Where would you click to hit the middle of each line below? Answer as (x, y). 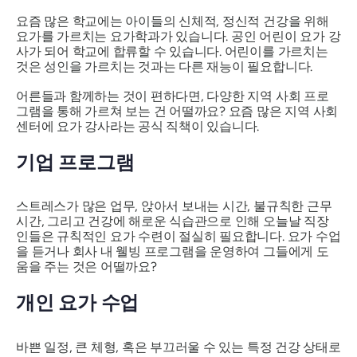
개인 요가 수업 (78, 303)
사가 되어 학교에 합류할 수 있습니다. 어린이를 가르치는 (172, 51)
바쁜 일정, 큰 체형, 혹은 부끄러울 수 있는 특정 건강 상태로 (178, 347)
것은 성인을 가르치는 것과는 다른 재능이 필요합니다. (165, 67)
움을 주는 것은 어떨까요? (86, 267)
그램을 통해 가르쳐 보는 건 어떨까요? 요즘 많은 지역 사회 (177, 111)
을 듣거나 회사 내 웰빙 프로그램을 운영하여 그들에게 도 (173, 252)
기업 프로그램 (75, 162)
